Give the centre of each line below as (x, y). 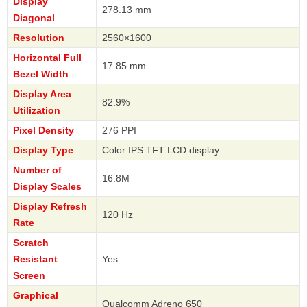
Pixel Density (44, 131)
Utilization (37, 111)
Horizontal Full (47, 58)
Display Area (42, 94)
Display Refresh (50, 207)
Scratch (31, 243)
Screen (29, 276)
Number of (37, 170)
